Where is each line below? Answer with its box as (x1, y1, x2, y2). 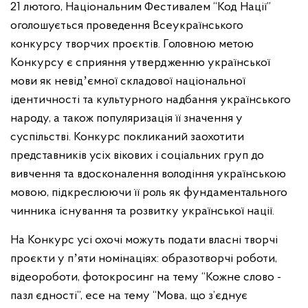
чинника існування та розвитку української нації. (10, 205, 274, 218)
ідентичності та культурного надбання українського (10, 93, 291, 107)
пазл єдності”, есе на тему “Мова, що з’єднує (10, 289, 247, 302)
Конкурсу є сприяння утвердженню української (10, 56, 270, 69)
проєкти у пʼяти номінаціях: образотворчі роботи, (10, 252, 277, 265)
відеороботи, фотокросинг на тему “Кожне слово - (10, 271, 281, 284)
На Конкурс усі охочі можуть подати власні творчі (10, 234, 278, 247)
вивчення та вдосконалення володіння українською (10, 168, 286, 181)
